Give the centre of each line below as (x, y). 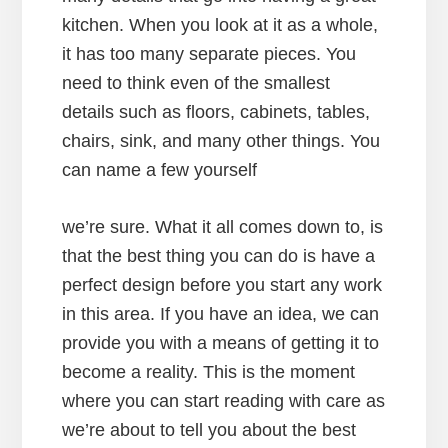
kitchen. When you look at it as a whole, (220, 24)
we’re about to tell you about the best (209, 429)
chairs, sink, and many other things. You (221, 140)
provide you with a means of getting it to (221, 342)
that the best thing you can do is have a (219, 255)
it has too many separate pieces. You (209, 53)
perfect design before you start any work (222, 284)
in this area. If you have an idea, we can (221, 313)
